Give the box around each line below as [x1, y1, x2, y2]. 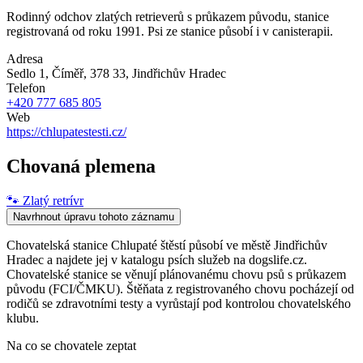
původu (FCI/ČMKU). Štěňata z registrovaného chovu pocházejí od [6, 281, 354, 296]
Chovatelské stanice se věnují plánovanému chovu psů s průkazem [6, 267, 346, 281]
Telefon [6, 80, 45, 95]
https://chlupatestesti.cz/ [6, 124, 126, 139]
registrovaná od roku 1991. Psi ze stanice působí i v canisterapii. [6, 23, 333, 38]
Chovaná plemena [6, 155, 156, 177]
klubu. [6, 310, 39, 325]
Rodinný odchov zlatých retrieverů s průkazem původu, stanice [6, 9, 329, 23]
